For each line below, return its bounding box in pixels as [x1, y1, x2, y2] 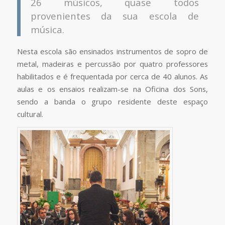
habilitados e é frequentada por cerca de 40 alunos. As [17, 71, 208, 82]
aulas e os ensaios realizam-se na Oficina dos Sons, [17, 84, 208, 94]
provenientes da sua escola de [30, 10, 199, 23]
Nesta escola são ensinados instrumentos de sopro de [17, 46, 208, 57]
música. [30, 23, 64, 36]
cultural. [17, 109, 43, 120]
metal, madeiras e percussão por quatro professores [17, 59, 208, 69]
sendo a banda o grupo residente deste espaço [17, 96, 208, 107]
